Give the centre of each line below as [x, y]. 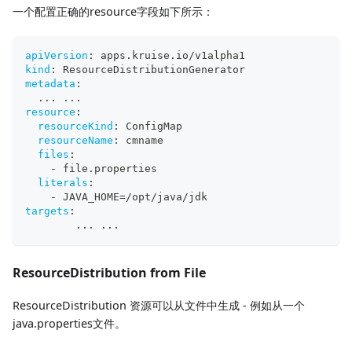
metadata [50, 83]
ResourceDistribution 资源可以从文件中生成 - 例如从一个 [159, 305]
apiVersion [57, 55]
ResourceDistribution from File [109, 272]
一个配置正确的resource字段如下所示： [113, 11]
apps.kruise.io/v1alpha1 [170, 55]
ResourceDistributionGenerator [151, 69]
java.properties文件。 [69, 323]
